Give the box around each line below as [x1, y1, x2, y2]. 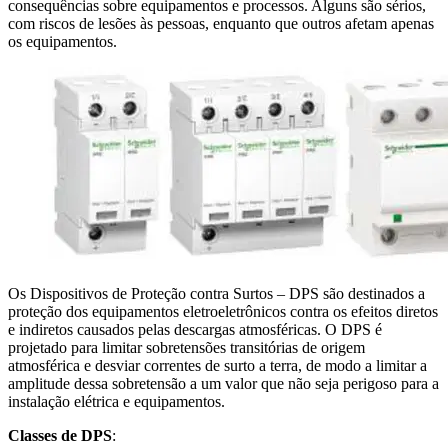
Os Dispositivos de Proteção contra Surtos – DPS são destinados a [8, 284, 425, 302]
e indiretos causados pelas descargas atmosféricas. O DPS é [8, 320, 382, 338]
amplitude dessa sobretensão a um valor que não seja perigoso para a [8, 374, 439, 392]
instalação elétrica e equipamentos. [8, 392, 225, 410]
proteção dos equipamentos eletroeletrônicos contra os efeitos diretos [8, 302, 438, 320]
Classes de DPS [8, 426, 112, 444]
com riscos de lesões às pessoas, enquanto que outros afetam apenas [8, 14, 434, 32]
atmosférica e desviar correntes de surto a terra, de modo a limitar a [8, 356, 427, 374]
